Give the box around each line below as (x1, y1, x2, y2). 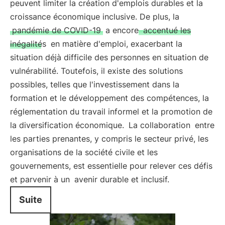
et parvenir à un (10, 174, 70, 184)
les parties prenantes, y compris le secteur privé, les (10, 134, 208, 144)
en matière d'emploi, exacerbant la (48, 39, 182, 49)
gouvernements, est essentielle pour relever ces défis (10, 161, 212, 171)
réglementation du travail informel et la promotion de (10, 106, 212, 117)
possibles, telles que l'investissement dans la (10, 79, 179, 89)
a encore (103, 25, 139, 35)
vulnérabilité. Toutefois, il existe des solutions (10, 66, 183, 76)
